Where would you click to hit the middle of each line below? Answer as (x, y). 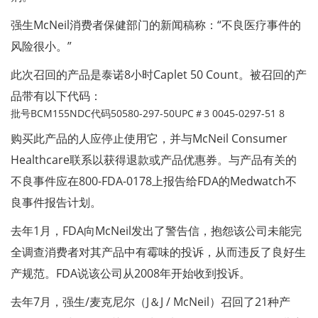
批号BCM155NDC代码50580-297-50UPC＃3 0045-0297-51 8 (148, 113)
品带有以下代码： (56, 96)
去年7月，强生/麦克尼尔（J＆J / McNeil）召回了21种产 (150, 302)
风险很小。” (41, 46)
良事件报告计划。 (56, 202)
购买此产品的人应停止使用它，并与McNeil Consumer (149, 138)
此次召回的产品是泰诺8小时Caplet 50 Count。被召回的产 (159, 75)
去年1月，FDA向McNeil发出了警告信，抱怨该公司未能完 (156, 231)
